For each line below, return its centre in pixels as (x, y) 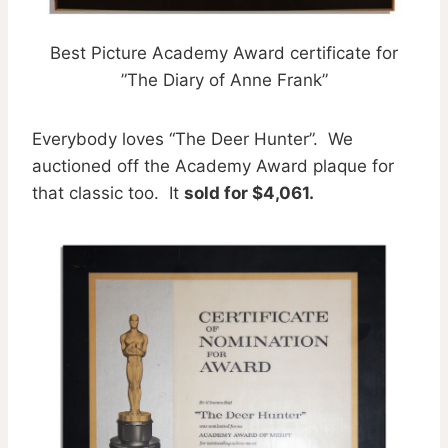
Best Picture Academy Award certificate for (224, 53)
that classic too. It (108, 193)
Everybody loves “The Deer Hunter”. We (192, 139)
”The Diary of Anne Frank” (224, 80)
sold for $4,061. (249, 193)
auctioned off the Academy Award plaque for (213, 166)
